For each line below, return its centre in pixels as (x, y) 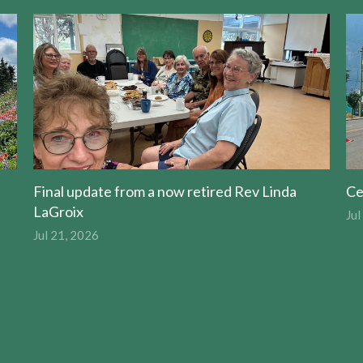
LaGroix (58, 211)
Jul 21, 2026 (66, 235)
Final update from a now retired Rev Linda (164, 191)
